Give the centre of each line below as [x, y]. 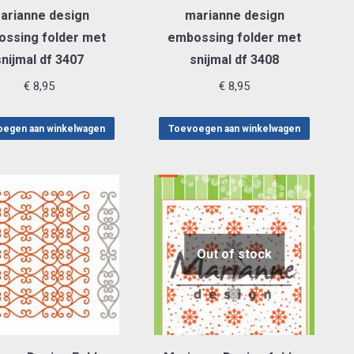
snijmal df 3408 [234, 59]
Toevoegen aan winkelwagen [234, 128]
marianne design [234, 15]
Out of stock [234, 254]
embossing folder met [234, 37]
